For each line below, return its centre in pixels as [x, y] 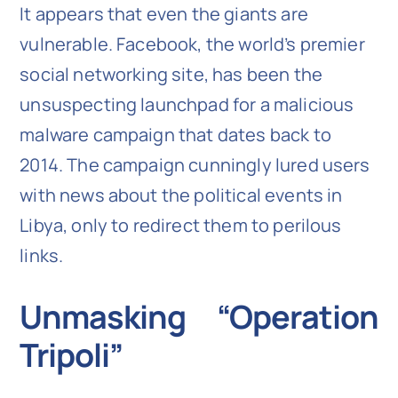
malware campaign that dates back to [175, 134]
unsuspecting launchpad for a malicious [187, 104]
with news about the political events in [181, 195]
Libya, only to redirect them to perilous [181, 225]
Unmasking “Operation [199, 316]
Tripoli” [71, 354]
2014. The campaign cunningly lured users [195, 164]
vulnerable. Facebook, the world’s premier [192, 44]
